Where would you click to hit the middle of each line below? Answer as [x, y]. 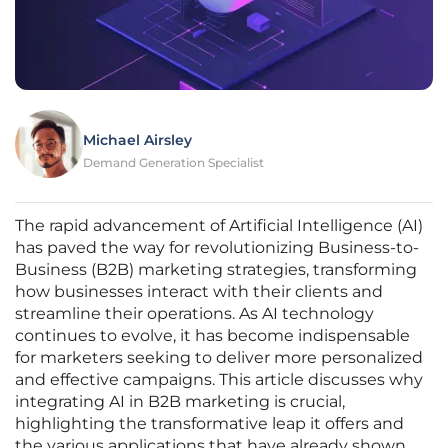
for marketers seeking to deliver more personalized [219, 358]
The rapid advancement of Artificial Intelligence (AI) [219, 226]
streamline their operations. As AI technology [194, 314]
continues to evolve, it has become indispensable [212, 336]
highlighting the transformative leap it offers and [209, 424]
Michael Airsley [137, 140]
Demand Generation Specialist [173, 163]
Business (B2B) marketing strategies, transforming [216, 270]
